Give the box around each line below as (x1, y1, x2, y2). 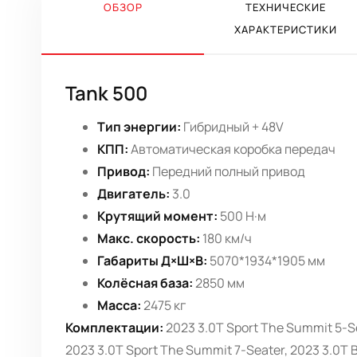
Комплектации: (65, 319, 163, 337)
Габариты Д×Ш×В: (97, 252, 207, 270)
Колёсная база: (97, 274, 193, 292)
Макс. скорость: (97, 229, 200, 248)
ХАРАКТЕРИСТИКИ (233, 22, 337, 37)
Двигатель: (97, 185, 170, 203)
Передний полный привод (150, 163, 305, 181)
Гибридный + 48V (181, 118, 284, 136)
